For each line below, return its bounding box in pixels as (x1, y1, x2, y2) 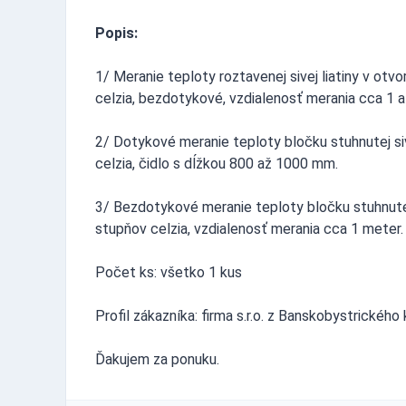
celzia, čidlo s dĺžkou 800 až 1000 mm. (95, 154, 338, 172)
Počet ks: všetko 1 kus (95, 263, 242, 281)
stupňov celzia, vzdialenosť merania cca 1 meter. (95, 219, 403, 237)
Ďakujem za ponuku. (95, 350, 219, 368)
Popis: (95, 24, 138, 42)
